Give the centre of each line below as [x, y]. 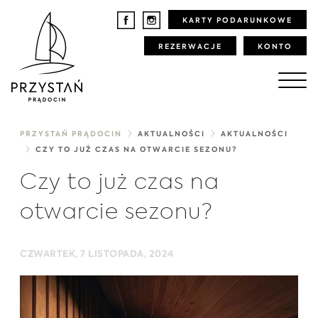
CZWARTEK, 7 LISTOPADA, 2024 [97, 255]
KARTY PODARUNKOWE [237, 21]
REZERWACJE [190, 47]
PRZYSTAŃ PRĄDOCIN [71, 135]
